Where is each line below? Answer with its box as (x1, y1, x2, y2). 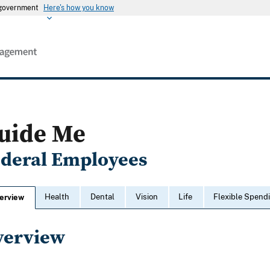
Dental (90, 192, 115, 202)
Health (45, 192, 70, 202)
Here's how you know (43, 4, 114, 12)
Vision (135, 192, 158, 202)
